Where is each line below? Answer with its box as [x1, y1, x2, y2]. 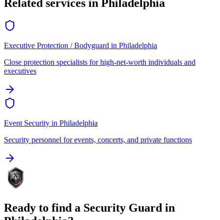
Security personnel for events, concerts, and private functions [4, 136, 192, 144]
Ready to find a [4, 201, 83, 215]
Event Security [4, 119, 50, 128]
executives [4, 67, 36, 76]
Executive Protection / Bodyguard [4, 41, 109, 50]
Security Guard [83, 201, 162, 215]
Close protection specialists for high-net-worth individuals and [4, 58, 195, 67]
